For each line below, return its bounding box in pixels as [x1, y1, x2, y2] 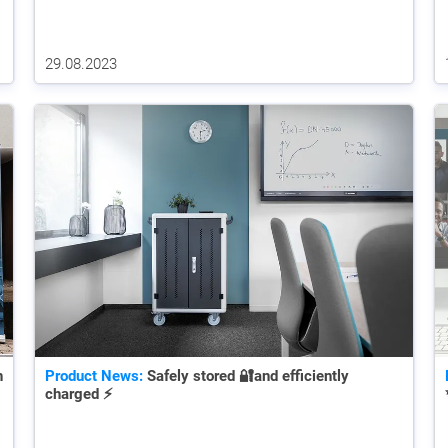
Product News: [45, 366, 143, 385]
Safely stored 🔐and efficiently [143, 366, 349, 385]
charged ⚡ [45, 384, 113, 403]
